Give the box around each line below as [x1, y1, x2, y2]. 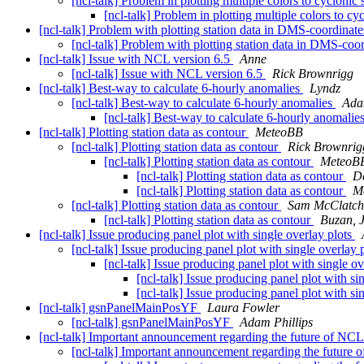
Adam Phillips [240, 315, 313, 330]
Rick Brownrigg [272, 67, 353, 81]
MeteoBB [255, 125, 303, 140]
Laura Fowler [207, 301, 279, 315]
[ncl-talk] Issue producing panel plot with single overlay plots [39, 227, 355, 242]
